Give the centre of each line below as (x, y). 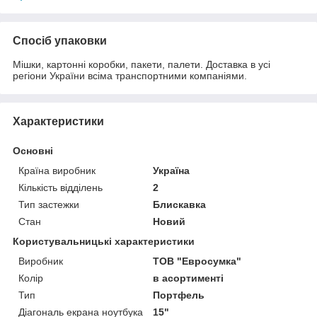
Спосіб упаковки (60, 40)
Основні (33, 150)
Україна (172, 170)
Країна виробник (57, 170)
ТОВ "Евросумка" (197, 261)
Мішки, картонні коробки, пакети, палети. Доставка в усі (142, 64)
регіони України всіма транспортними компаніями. (130, 75)
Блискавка (180, 204)
